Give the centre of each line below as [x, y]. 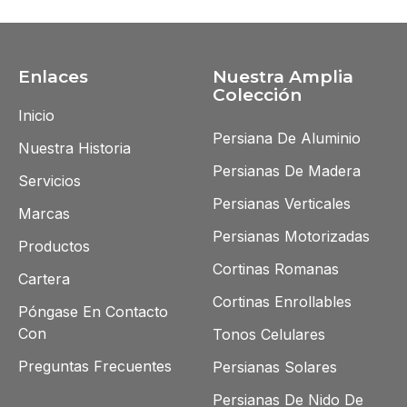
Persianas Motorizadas [291, 237]
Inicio [36, 116]
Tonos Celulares [269, 335]
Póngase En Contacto [93, 312]
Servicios [50, 181]
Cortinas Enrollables [282, 302]
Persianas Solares [275, 367]
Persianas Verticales [282, 204]
